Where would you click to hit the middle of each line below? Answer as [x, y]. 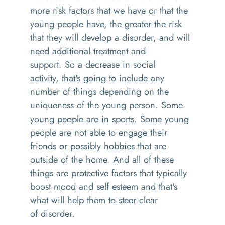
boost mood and [63, 187]
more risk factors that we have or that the [109, 10]
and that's [158, 187]
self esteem [117, 187]
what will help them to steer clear [94, 200]
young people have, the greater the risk [106, 24]
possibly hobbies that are [118, 146]
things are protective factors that [92, 173]
